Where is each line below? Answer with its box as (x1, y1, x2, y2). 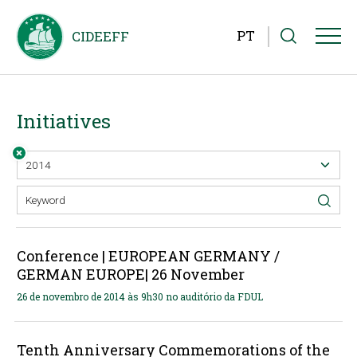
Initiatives (16, 108, 111, 134)
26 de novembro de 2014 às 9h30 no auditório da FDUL (16, 289, 263, 303)
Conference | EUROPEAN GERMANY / (16, 245, 280, 265)
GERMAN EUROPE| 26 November (16, 264, 245, 284)
